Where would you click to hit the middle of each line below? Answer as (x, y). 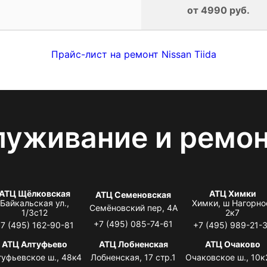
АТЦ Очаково (232, 244)
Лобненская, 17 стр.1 (133, 257)
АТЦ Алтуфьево (34, 244)
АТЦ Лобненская (133, 244)
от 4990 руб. (218, 10)
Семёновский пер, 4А (133, 207)
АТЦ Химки (232, 193)
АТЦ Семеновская (133, 194)
